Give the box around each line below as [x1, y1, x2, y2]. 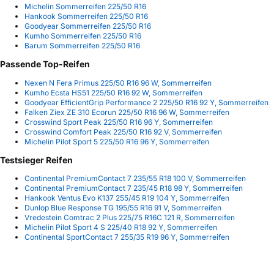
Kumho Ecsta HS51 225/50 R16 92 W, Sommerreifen [24, 87, 202, 97]
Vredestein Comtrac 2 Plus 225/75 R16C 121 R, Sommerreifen [24, 212, 235, 222]
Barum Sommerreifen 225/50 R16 [24, 41, 140, 51]
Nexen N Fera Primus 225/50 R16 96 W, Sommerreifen [24, 78, 212, 87]
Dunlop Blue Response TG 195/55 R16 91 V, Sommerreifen [24, 202, 221, 212]
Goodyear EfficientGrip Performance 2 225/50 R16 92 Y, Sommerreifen [24, 97, 268, 107]
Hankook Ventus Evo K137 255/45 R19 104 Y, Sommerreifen [24, 193, 229, 202]
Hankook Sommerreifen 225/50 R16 [24, 12, 148, 21]
